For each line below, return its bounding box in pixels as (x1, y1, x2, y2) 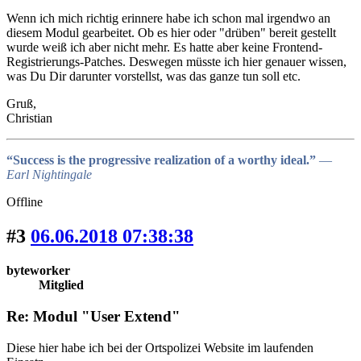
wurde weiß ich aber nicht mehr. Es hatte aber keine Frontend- (6, 40, 322, 55)
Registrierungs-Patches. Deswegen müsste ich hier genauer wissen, (6, 55, 346, 69)
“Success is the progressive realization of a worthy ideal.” (6, 153, 319, 168)
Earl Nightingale (6, 168, 92, 182)
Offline (6, 195, 43, 210)
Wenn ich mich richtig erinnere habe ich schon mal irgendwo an (6, 11, 330, 26)
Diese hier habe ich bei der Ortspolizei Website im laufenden (6, 340, 313, 355)
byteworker (6, 263, 70, 278)
